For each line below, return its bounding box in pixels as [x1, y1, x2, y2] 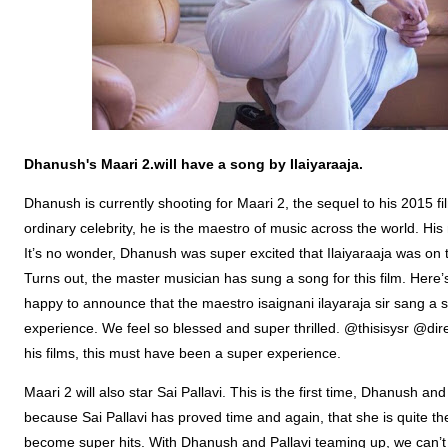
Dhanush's [24, 156, 97, 172]
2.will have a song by [138, 156, 290, 172]
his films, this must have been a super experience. [24, 345, 341, 361]
